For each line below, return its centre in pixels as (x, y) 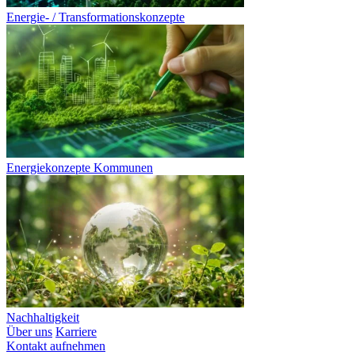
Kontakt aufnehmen (56, 346)
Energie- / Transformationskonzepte (95, 17)
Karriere (76, 332)
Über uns (29, 332)
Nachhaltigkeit (43, 317)
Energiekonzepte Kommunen (80, 168)
